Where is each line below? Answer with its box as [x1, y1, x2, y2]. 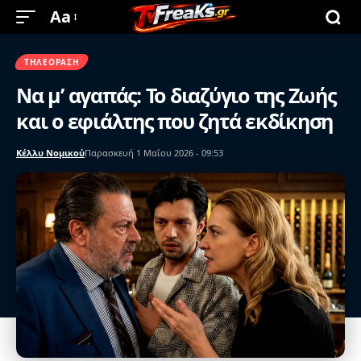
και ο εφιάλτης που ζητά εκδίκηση [16, 107, 333, 135]
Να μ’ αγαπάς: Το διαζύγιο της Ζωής [16, 81, 336, 109]
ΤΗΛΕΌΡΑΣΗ [24, 56, 80, 68]
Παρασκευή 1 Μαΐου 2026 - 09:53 [85, 147, 223, 159]
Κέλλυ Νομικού [16, 147, 85, 159]
